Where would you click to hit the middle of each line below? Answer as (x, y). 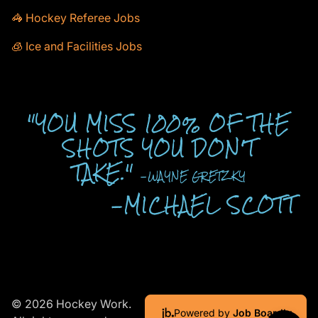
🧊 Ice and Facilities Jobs (77, 46)
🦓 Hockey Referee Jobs (76, 18)
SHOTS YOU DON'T (159, 148)
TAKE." (106, 173)
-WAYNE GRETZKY (193, 176)
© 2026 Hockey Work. (71, 304)
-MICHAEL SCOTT (204, 205)
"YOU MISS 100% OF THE (159, 124)
